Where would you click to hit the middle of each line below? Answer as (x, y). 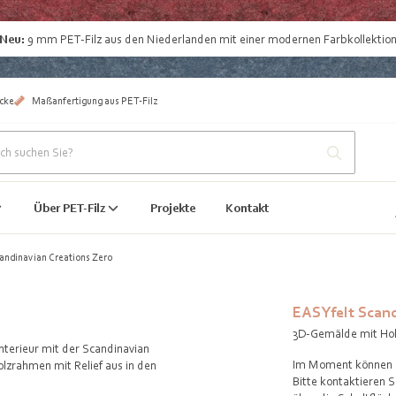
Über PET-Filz (70, 207)
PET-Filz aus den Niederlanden (138, 38)
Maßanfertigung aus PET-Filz (95, 100)
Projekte (173, 207)
